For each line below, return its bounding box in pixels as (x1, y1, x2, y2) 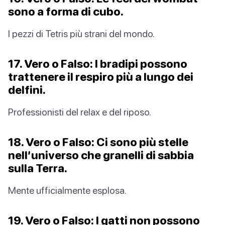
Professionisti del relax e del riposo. (8, 106, 151, 118)
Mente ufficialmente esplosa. (8, 184, 127, 196)
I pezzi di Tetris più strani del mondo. (8, 28, 155, 40)
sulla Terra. (8, 161, 67, 175)
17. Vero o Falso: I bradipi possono (8, 57, 187, 71)
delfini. (8, 83, 46, 97)
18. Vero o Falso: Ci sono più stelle (8, 135, 188, 149)
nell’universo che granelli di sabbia (8, 148, 194, 162)
